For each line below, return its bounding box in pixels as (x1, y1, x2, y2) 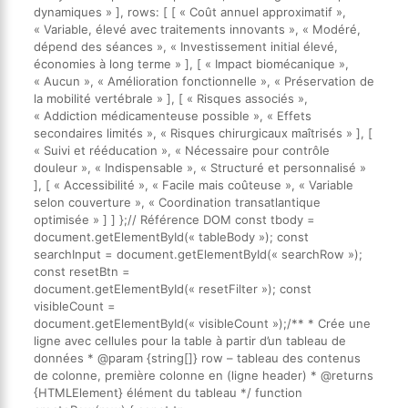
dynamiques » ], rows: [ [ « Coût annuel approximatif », (33, 5, 346, 20)
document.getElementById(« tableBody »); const (33, 229, 309, 245)
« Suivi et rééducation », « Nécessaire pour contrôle (33, 143, 330, 158)
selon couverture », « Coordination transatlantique (33, 195, 321, 210)
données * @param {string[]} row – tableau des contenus (33, 351, 361, 366)
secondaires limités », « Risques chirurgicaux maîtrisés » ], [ (33, 126, 372, 141)
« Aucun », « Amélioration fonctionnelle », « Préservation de (33, 74, 374, 89)
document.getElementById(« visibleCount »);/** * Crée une (33, 316, 371, 331)
